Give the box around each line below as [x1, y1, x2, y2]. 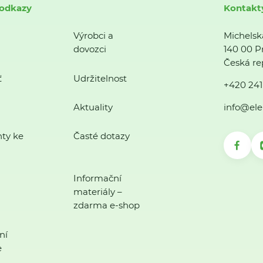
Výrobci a [73, 30, 113, 42]
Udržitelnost [73, 72, 127, 84]
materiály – [73, 186, 122, 198]
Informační [73, 173, 122, 184]
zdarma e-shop [73, 200, 140, 211]
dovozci [73, 43, 106, 55]
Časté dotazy [73, 130, 130, 142]
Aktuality [73, 101, 113, 113]
